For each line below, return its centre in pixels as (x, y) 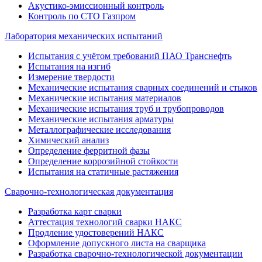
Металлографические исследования (99, 130)
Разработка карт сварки (75, 212)
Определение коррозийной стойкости (103, 161)
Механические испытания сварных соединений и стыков (143, 88)
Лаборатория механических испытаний (84, 36)
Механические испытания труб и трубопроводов (126, 109)
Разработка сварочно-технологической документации (135, 254)
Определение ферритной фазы (89, 151)
